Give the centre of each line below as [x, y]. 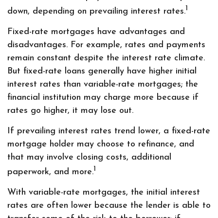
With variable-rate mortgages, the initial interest [104, 192]
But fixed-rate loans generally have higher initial [102, 71]
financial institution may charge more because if [103, 98]
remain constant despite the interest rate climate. [106, 58]
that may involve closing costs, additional [89, 157]
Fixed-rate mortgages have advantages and [96, 32]
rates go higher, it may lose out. [70, 111]
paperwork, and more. [50, 172]
